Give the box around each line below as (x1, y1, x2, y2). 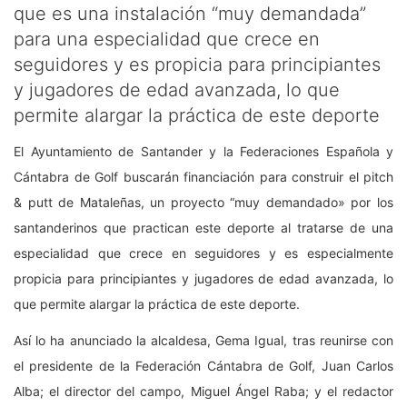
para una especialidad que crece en (14, 27, 320, 50)
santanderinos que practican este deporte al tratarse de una (14, 219, 393, 235)
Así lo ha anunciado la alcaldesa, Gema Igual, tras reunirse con (14, 332, 393, 348)
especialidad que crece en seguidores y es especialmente (14, 244, 393, 261)
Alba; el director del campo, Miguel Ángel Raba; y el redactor (14, 382, 393, 399)
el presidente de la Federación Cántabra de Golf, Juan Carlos (14, 357, 393, 373)
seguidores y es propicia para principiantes (14, 53, 381, 75)
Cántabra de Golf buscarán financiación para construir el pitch (14, 168, 393, 184)
